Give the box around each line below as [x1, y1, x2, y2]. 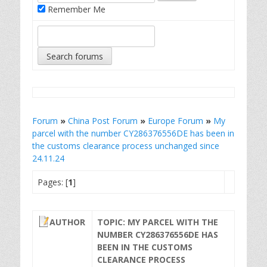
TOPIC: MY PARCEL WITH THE [97, 216, 218, 228]
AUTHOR [49, 216, 85, 228]
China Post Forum [68, 115, 138, 126]
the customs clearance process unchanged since [32, 140, 219, 151]
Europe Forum [148, 115, 203, 126]
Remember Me [45, 4, 105, 15]
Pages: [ [38, 176, 68, 188]
